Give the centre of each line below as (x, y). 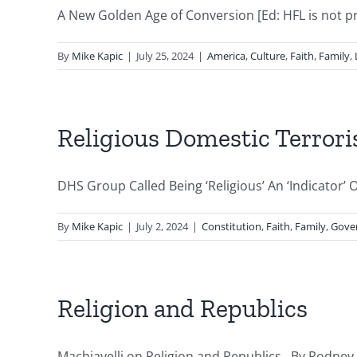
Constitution (231, 226)
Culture (268, 56)
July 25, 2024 (165, 56)
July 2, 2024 (162, 226)
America (226, 56)
